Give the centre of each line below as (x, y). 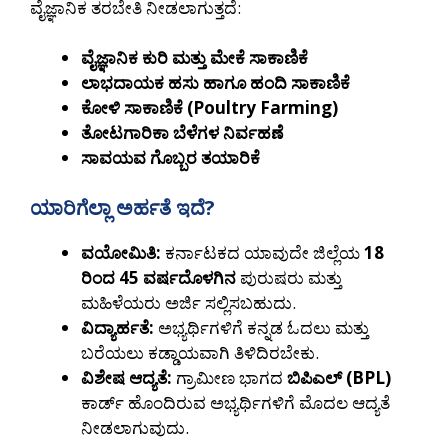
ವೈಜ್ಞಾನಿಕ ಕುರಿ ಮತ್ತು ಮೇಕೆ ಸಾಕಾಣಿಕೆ (194, 58)
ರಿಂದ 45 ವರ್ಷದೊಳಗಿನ (158, 277)
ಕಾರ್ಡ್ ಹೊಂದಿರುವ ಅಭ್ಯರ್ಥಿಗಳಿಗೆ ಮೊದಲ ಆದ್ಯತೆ (235, 402)
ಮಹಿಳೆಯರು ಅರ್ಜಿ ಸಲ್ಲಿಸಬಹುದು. (188, 302)
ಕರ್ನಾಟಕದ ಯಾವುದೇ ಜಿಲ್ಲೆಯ (262, 252)
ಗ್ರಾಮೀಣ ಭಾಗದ (229, 377)
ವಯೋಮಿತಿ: (121, 252)
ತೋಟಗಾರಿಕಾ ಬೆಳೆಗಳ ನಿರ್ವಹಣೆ (182, 133)
